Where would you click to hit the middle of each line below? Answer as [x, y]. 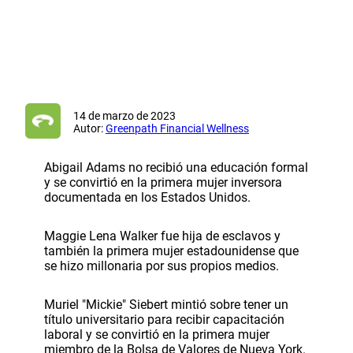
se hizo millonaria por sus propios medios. [162, 266]
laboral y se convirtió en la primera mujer [157, 334]
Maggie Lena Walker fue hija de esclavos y [162, 236]
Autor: [89, 128]
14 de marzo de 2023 [124, 115]
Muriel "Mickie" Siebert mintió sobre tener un [166, 304]
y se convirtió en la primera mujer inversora [163, 182]
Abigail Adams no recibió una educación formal [176, 167]
